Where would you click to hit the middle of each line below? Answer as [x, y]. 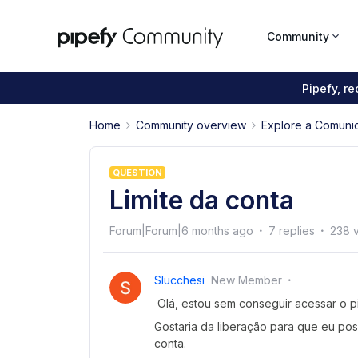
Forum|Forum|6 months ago [181, 231]
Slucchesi [179, 280]
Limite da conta [202, 200]
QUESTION [137, 173]
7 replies [292, 231]
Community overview [191, 125]
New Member [247, 280]
